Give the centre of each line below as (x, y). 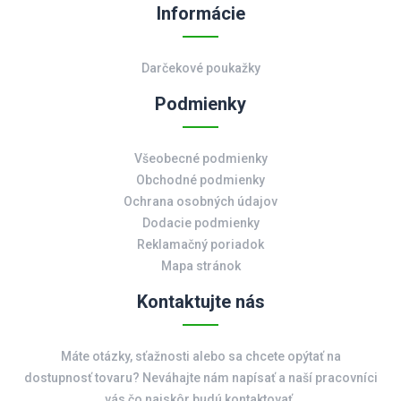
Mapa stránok (200, 266)
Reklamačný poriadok (200, 245)
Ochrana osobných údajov (200, 202)
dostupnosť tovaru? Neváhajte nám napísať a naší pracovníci (200, 378)
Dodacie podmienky (200, 223)
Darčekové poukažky (200, 68)
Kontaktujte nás (200, 302)
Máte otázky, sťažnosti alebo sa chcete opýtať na (200, 357)
